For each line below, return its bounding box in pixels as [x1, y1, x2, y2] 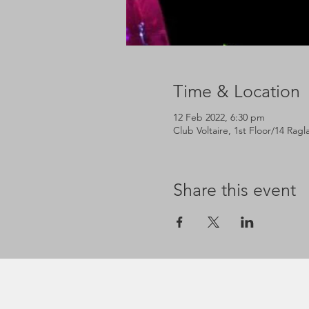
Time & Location [172, 81, 300, 101]
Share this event [172, 179, 296, 200]
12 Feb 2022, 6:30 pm [172, 110, 265, 123]
